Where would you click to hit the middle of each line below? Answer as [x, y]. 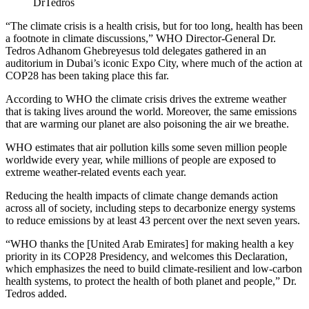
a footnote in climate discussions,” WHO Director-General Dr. [141, 38]
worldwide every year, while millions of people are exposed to [141, 159]
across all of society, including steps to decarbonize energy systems [150, 208]
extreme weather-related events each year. [96, 172]
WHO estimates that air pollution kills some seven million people [146, 147]
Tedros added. [36, 293]
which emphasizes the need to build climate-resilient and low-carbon [154, 268]
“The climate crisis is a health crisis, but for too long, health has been [154, 26]
